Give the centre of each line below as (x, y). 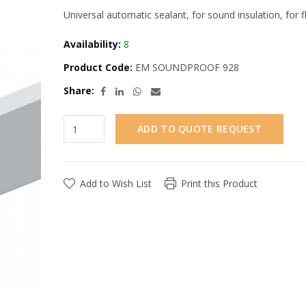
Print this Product (219, 184)
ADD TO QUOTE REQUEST (199, 129)
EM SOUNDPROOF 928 (186, 67)
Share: (79, 91)
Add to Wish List (116, 184)
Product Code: (98, 67)
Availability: (92, 44)
